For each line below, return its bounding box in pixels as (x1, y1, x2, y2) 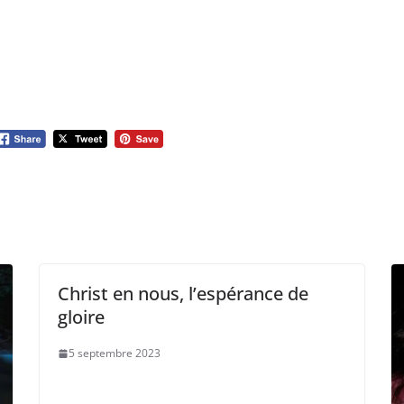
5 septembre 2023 (69, 345, 161, 361)
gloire (58, 305, 105, 329)
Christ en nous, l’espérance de (58, 281, 308, 306)
